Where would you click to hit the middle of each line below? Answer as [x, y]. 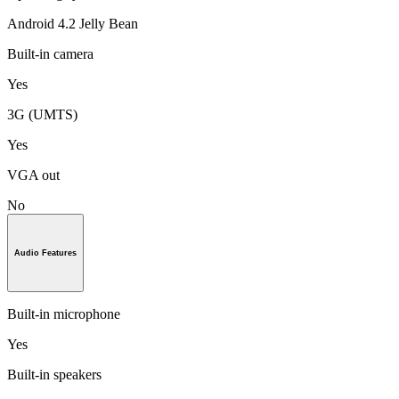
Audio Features [45, 253]
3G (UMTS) [42, 115]
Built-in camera [50, 54]
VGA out [33, 175]
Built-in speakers [54, 374]
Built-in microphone [64, 313]
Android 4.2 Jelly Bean [73, 24]
